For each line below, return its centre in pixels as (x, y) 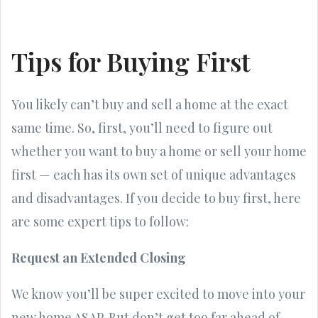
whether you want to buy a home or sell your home (159, 151)
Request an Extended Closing (99, 257)
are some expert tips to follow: (100, 221)
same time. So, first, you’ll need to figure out (142, 127)
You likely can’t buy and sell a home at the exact (150, 104)
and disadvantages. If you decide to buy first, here (156, 198)
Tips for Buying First (131, 61)
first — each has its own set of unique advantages (154, 174)
